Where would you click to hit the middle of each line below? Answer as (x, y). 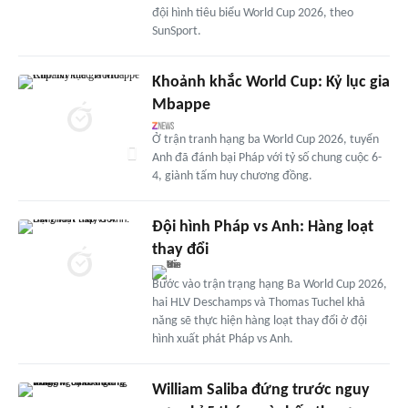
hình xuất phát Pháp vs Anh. (222, 339)
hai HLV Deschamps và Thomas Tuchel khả (258, 302)
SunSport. (176, 31)
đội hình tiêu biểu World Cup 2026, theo (252, 13)
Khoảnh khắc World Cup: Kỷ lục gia (270, 82)
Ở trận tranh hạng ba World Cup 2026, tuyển (265, 139)
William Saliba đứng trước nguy (260, 390)
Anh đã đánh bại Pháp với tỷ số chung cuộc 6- (266, 158)
